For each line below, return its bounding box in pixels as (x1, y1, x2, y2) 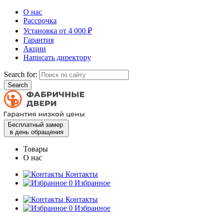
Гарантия (23, 36, 54, 44)
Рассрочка (23, 16, 57, 25)
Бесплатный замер (8, 121, 65, 128)
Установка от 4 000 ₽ (23, 27, 92, 35)
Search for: (4, 70, 37, 78)
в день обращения (9, 128, 63, 136)
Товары (23, 145, 48, 153)
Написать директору (23, 53, 91, 62)
